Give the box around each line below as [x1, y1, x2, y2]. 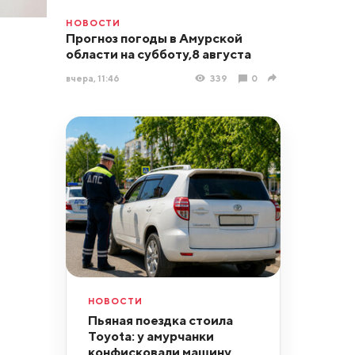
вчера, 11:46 [65, 72, 120, 83]
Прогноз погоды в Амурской [65, 30, 242, 47]
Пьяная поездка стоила [87, 311, 233, 328]
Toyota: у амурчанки [87, 327, 214, 344]
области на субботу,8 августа [65, 46, 251, 63]
